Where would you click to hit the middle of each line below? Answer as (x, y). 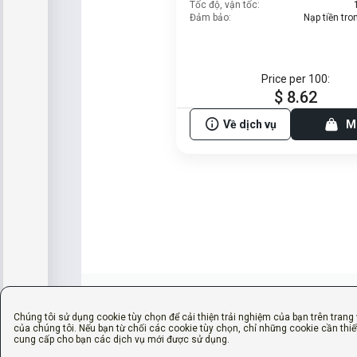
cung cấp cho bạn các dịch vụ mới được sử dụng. (122, 339)
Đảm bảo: (210, 18)
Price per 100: (296, 79)
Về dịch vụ (249, 124)
